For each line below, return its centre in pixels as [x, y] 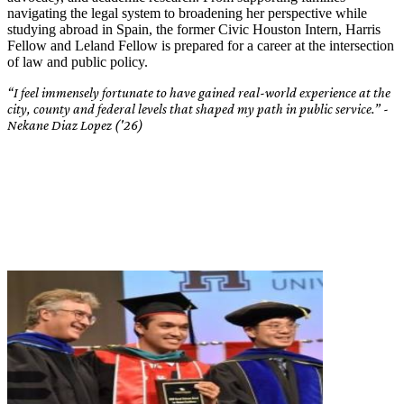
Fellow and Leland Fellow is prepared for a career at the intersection [201, 46]
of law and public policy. [79, 62]
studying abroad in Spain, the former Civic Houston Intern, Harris [194, 30]
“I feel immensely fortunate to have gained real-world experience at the [199, 93]
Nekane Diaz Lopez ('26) [75, 125]
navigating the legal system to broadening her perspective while [187, 14]
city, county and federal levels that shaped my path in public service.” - [198, 109]
